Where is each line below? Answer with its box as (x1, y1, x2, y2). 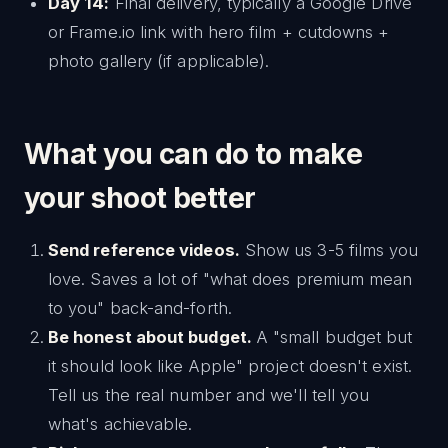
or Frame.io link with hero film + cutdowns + (48, 22, 390, 43)
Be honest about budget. (48, 327, 252, 348)
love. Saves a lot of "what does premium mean (48, 269, 413, 290)
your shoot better (24, 181, 256, 216)
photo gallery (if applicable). (48, 51, 270, 72)
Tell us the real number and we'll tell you (48, 385, 370, 406)
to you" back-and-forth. (48, 298, 232, 319)
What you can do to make (24, 137, 363, 172)
